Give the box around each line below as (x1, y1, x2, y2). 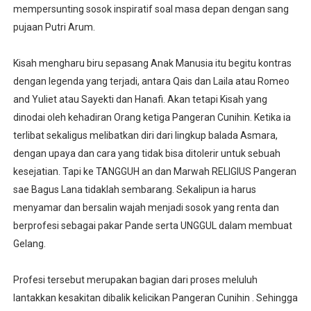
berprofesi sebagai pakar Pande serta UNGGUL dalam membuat (12, 219, 292, 231)
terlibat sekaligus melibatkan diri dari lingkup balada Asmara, (12, 129, 278, 141)
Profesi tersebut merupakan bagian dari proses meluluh (12, 274, 258, 285)
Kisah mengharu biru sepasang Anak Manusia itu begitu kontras (12, 57, 292, 69)
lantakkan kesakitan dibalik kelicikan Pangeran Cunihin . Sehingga (12, 292, 298, 303)
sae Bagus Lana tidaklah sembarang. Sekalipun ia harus (12, 183, 256, 195)
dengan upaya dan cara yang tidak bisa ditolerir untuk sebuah (12, 147, 280, 159)
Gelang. (12, 237, 46, 249)
